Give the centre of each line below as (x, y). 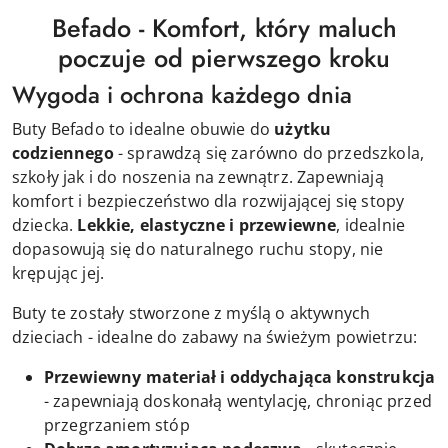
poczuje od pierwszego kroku (224, 57)
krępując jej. (58, 272)
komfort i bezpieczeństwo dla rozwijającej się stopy (208, 200)
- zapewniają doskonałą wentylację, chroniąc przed (238, 400)
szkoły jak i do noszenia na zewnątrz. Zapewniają (198, 176)
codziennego (63, 152)
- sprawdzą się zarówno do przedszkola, (269, 152)
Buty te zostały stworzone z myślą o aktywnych (191, 312)
